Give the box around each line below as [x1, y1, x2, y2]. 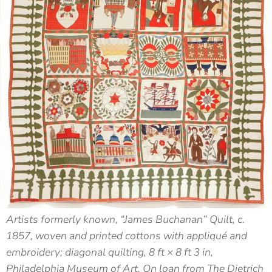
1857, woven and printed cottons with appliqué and [6, 229, 247, 243]
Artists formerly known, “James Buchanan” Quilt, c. [6, 212, 245, 227]
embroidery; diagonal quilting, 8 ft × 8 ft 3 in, [6, 245, 213, 260]
